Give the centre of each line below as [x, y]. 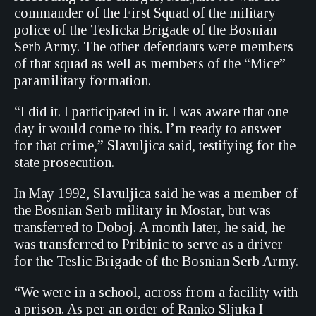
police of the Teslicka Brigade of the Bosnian [145, 30]
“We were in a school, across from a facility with [156, 292]
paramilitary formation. [83, 80]
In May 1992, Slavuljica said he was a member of [156, 193]
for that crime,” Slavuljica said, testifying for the [155, 145]
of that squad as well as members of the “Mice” [150, 63]
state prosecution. [64, 162]
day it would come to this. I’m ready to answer [148, 128]
